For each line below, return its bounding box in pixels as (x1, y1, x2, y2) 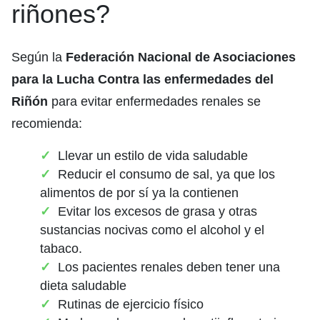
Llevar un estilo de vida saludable (58, 148, 248, 163)
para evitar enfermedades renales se (48, 94, 261, 109)
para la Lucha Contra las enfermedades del (11, 71, 274, 86)
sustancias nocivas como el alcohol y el (40, 222, 264, 237)
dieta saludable (40, 278, 126, 293)
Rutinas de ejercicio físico (58, 296, 204, 311)
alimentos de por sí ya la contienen (40, 185, 239, 200)
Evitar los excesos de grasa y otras (58, 204, 257, 219)
